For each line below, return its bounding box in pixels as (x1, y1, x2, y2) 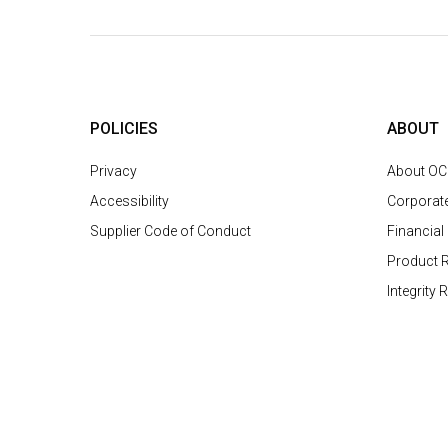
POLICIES (90, 119, 158, 138)
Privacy (90, 163, 137, 179)
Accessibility (90, 193, 169, 209)
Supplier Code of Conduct (90, 223, 251, 239)
